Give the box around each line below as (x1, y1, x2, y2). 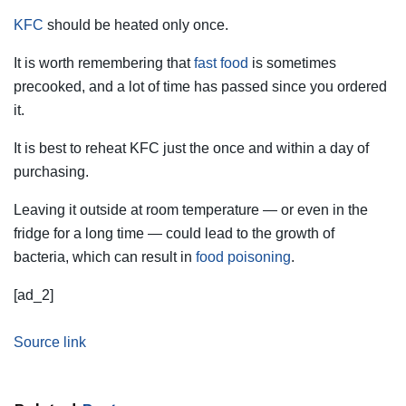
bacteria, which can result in (14, 248, 196, 265)
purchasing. (14, 163, 89, 179)
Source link (14, 333, 86, 350)
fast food (194, 54, 248, 71)
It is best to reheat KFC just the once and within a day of (14, 140, 369, 156)
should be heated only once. (43, 16, 228, 33)
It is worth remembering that (14, 54, 194, 71)
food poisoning (196, 248, 291, 265)
